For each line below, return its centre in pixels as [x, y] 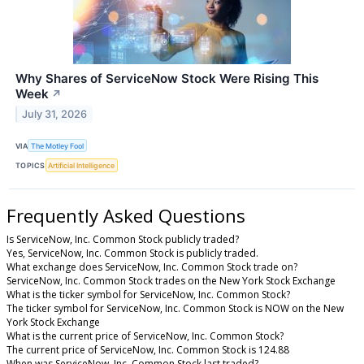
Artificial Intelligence [82, 166]
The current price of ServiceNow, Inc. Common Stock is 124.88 [148, 350]
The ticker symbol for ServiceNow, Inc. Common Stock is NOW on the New [175, 309]
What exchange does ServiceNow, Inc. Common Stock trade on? [152, 267]
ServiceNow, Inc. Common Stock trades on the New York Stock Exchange [171, 281]
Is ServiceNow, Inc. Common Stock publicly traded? [123, 240]
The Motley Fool [58, 145]
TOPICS [30, 166]
